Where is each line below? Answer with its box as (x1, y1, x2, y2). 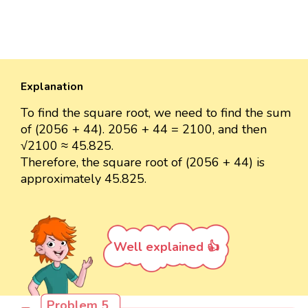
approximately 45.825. (21, 170, 146, 188)
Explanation (21, 79, 83, 95)
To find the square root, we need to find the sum (21, 104, 291, 122)
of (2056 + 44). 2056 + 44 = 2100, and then (21, 121, 267, 138)
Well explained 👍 (113, 239, 219, 256)
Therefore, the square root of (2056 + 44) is (21, 154, 265, 171)
